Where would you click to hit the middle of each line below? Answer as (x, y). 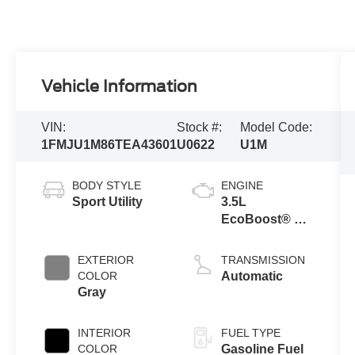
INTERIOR (105, 332)
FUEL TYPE (250, 332)
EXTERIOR (106, 260)
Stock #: (200, 127)
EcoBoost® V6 (265, 219)
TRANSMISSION (263, 260)
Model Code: (276, 127)
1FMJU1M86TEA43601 (109, 145)
